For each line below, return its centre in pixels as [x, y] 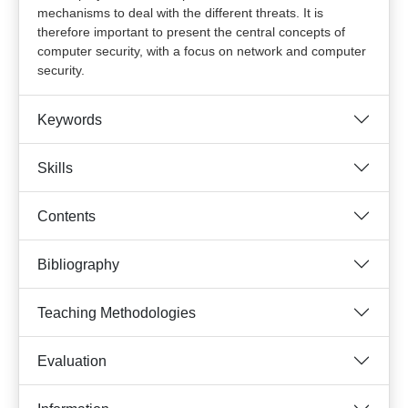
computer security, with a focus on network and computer [202, 51]
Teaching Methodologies [117, 312]
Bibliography [78, 264]
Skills [55, 168]
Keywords [70, 119]
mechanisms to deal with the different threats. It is [180, 13]
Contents [66, 216]
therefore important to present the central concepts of [191, 32]
